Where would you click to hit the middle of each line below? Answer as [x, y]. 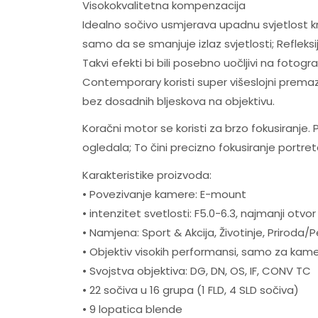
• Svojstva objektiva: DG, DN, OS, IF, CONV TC [196, 270]
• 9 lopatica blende [132, 309]
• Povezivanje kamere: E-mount [164, 194]
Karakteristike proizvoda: [147, 175]
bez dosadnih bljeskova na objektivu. [178, 101]
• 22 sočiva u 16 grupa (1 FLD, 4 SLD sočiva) [190, 290]
